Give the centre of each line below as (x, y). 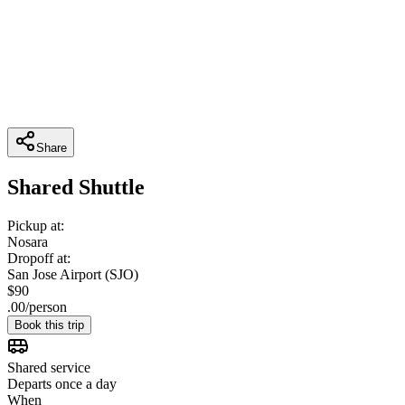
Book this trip (49, 325)
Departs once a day (62, 383)
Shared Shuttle (76, 187)
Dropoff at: (39, 258)
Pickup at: (36, 225)
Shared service (49, 367)
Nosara (28, 241)
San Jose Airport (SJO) (73, 274)
